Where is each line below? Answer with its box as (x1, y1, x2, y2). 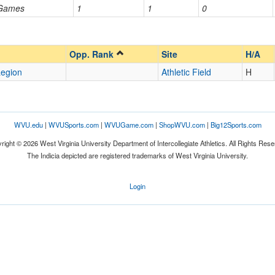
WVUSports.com (48, 120, 99, 130)
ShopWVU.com (158, 120, 205, 130)
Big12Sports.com (210, 120, 261, 130)
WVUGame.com (104, 120, 153, 130)
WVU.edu (14, 120, 43, 130)
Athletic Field (161, 66, 211, 78)
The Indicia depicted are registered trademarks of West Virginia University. (27, 150, 248, 160)
